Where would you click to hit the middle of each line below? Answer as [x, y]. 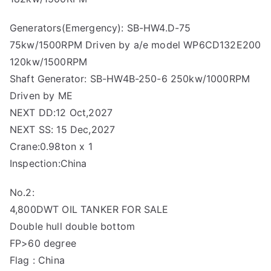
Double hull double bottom [72, 226]
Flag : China [37, 260]
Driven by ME [41, 96]
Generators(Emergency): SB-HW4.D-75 [100, 28]
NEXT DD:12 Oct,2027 [61, 113]
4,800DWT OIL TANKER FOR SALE [89, 209]
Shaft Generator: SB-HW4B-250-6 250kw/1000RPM [130, 79]
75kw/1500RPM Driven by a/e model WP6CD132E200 [135, 45]
